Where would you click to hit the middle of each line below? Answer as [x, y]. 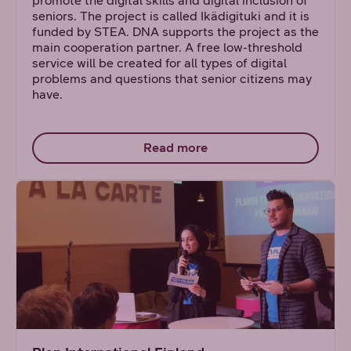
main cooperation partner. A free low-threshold [167, 47]
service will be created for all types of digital [159, 63]
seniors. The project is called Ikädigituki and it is [171, 16]
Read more [175, 148]
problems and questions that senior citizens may [172, 79]
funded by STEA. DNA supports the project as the [175, 32]
